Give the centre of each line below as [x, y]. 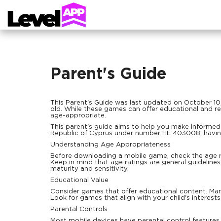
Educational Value [79, 180]
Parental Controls [79, 209]
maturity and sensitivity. [90, 169]
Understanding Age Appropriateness [110, 145]
